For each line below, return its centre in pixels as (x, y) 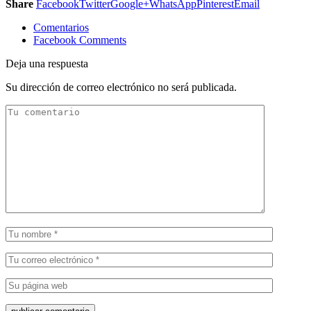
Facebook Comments (80, 40)
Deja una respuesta (47, 63)
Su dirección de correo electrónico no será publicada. (121, 87)
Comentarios (61, 27)
